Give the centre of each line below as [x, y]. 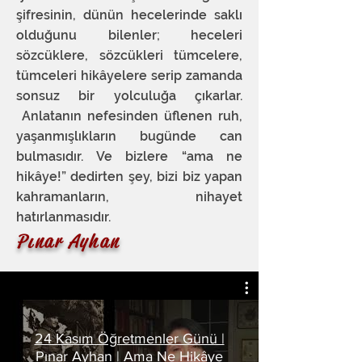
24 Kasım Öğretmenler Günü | [129, 339]
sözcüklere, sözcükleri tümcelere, [129, 55]
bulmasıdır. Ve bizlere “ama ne [129, 156]
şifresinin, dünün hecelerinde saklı [129, 15]
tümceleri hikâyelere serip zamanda [129, 76]
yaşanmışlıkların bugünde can [129, 136]
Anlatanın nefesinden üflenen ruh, [129, 116]
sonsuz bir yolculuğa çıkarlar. [129, 96]
